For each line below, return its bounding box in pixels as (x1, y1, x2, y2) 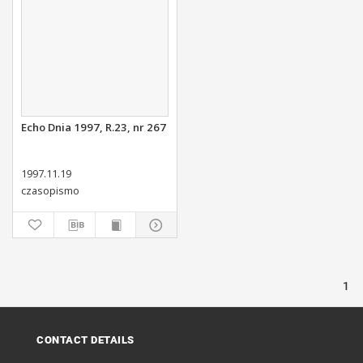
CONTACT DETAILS (36, 334, 135, 347)
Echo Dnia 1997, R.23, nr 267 (21, 120, 166, 135)
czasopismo (21, 184, 79, 199)
